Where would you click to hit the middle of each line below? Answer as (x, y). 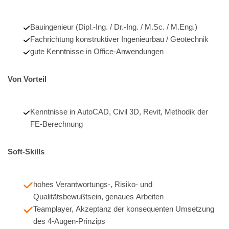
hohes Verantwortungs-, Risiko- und (93, 185)
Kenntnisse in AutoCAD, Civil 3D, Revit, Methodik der (119, 112)
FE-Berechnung (56, 124)
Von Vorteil (27, 79)
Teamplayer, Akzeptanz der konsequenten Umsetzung (123, 209)
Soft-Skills (26, 152)
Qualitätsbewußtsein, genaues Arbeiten (98, 197)
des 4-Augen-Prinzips (69, 221)
